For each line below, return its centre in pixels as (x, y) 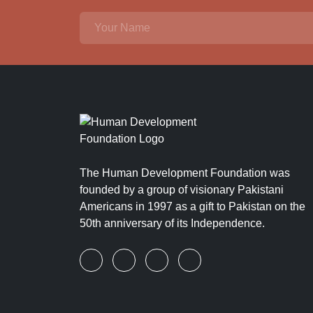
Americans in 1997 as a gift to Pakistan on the (192, 206)
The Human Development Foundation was (185, 173)
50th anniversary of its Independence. (172, 223)
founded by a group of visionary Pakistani (182, 189)
